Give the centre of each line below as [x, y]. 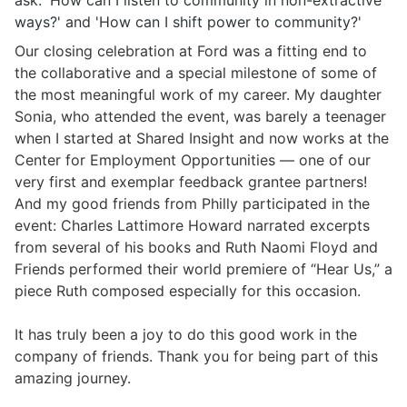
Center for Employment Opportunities [145, 160]
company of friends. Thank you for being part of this [196, 357]
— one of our [323, 160]
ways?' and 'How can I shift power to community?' [188, 22]
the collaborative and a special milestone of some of [196, 73]
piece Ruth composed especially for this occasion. [190, 291]
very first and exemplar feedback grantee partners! [191, 182]
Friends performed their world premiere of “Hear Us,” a [203, 269]
